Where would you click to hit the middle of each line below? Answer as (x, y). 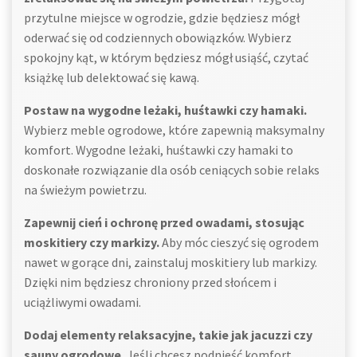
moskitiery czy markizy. (92, 242)
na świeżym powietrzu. (85, 190)
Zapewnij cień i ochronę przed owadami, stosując (164, 222)
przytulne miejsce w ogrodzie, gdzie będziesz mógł (162, 18)
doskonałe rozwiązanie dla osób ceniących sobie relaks (172, 170)
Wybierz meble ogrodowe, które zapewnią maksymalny (174, 130)
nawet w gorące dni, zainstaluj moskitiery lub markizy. (171, 262)
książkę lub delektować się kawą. (112, 77)
